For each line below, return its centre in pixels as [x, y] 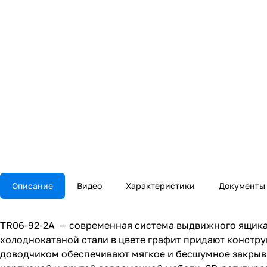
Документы [242, 186]
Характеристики [160, 186]
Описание [32, 186]
